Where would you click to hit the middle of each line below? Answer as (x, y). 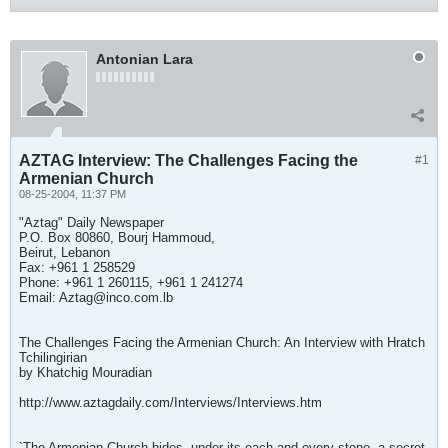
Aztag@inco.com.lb (116, 297)
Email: (39, 297)
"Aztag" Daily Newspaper (91, 222)
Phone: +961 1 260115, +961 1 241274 (131, 282)
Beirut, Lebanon (64, 252)
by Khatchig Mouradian (85, 372)
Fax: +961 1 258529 (77, 267)
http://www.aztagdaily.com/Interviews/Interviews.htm (170, 402)
